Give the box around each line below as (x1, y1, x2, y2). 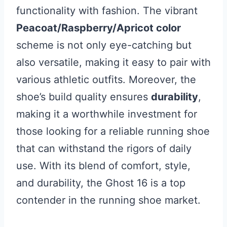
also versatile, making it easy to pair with (16, 56, 211, 69)
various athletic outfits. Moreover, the (16, 73, 196, 86)
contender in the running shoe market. (16, 194, 201, 207)
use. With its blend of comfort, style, (16, 160, 191, 172)
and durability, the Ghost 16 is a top (16, 177, 185, 190)
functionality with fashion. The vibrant (16, 5, 198, 17)
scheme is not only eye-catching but (16, 39, 192, 52)
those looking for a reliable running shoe (16, 125, 210, 138)
